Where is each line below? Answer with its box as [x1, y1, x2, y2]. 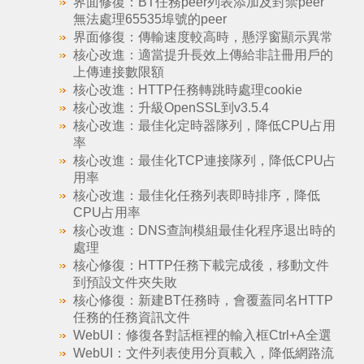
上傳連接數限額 [72, 65, 164, 79]
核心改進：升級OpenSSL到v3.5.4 [72, 101, 269, 115]
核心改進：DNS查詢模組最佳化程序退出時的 [72, 223, 336, 237]
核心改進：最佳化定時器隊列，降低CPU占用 [72, 119, 336, 132]
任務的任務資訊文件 [72, 310, 190, 324]
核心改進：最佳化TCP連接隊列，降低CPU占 [72, 154, 336, 167]
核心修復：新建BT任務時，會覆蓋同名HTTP [72, 293, 333, 307]
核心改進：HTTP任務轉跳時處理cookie [72, 83, 302, 97]
